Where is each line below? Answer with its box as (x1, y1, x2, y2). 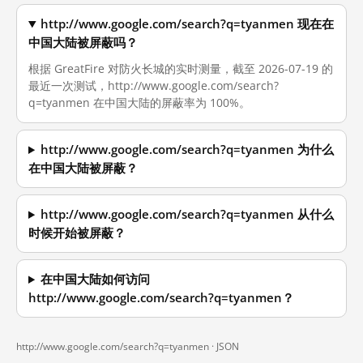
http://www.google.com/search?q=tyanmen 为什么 (41, 142, 335, 157)
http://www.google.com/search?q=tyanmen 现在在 (41, 16, 335, 32)
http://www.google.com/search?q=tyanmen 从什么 (41, 207, 335, 222)
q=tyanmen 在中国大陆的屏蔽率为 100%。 (28, 95, 250, 110)
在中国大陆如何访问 (41, 271, 151, 287)
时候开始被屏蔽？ (28, 225, 126, 241)
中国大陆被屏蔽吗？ (28, 35, 138, 50)
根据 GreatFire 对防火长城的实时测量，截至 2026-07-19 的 (28, 61, 333, 76)
